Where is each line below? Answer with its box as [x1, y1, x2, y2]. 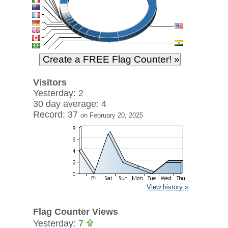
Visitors [33, 77, 67, 88]
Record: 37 [33, 109, 80, 120]
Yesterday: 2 [33, 88, 83, 98]
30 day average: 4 [33, 99, 106, 109]
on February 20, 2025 [80, 111, 143, 119]
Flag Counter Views [33, 207, 118, 217]
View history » [146, 183, 188, 191]
